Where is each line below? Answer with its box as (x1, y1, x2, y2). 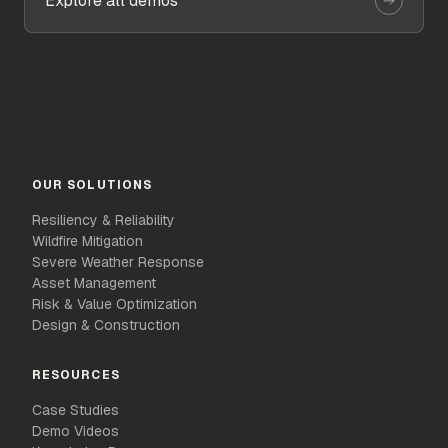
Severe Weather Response (32, 253, 204, 271)
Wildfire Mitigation (32, 232, 143, 250)
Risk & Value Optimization (32, 295, 197, 313)
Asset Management (32, 274, 156, 292)
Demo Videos (32, 422, 119, 440)
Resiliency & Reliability (32, 211, 175, 229)
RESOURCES (32, 367, 120, 383)
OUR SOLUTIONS (32, 177, 153, 193)
